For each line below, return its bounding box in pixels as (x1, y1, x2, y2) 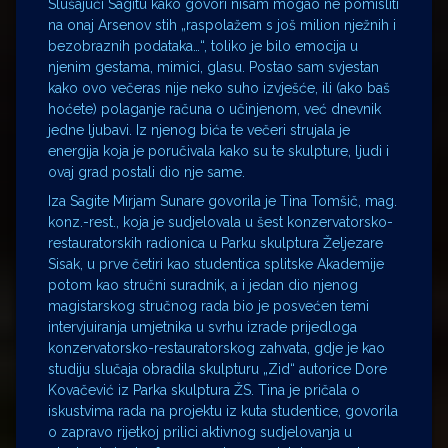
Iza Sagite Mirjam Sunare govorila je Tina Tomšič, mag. (48, 193, 397, 210)
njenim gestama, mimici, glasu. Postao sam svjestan (48, 59, 379, 76)
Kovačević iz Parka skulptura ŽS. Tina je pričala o (48, 382, 360, 399)
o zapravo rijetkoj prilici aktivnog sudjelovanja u (48, 424, 352, 441)
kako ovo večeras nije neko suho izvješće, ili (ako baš (48, 80, 390, 97)
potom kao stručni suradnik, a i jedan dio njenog (48, 277, 358, 294)
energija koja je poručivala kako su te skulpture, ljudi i (48, 143, 389, 160)
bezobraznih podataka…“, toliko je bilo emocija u (48, 38, 358, 55)
